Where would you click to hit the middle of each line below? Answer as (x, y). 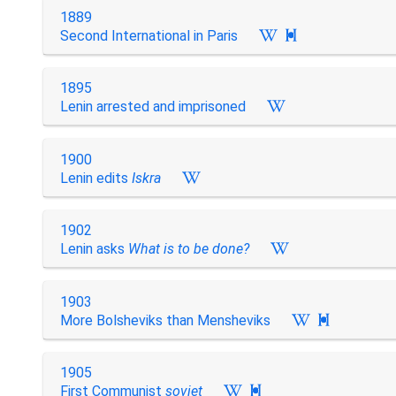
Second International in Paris (148, 35)
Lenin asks (94, 249)
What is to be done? (188, 249)
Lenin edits (95, 178)
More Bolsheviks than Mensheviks (165, 320)
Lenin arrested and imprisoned (152, 107)
